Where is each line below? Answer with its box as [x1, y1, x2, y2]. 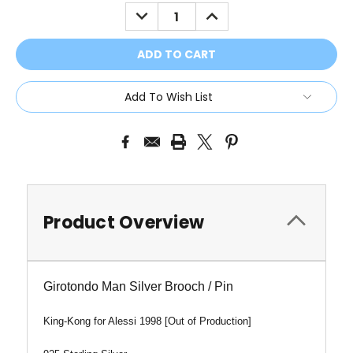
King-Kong [43, 315, 91, 328]
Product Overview [43, 210, 204, 236]
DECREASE [129, 2, 188, 19]
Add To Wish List [124, 89, 213, 106]
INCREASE [199, 2, 255, 19]
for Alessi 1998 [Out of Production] [91, 315, 251, 328]
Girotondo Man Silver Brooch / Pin [43, 280, 233, 294]
